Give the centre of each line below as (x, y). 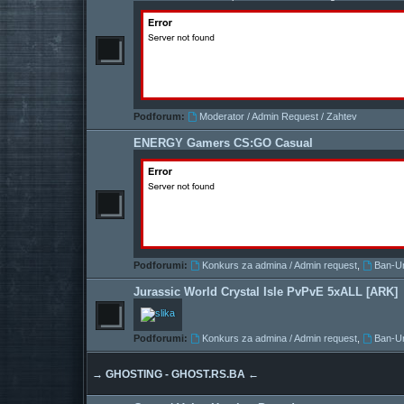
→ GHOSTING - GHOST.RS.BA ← (175, 375)
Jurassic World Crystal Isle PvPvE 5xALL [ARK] (266, 292)
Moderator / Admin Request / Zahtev (278, 117)
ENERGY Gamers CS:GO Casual (223, 143)
